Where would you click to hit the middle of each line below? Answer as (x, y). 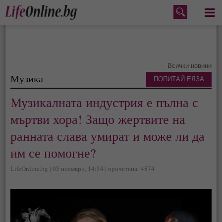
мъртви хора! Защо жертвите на (98, 119)
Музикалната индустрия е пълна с (105, 102)
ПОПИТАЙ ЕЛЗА (179, 79)
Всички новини (189, 66)
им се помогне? (54, 153)
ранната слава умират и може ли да (108, 136)
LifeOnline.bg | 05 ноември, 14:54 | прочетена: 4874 (83, 168)
